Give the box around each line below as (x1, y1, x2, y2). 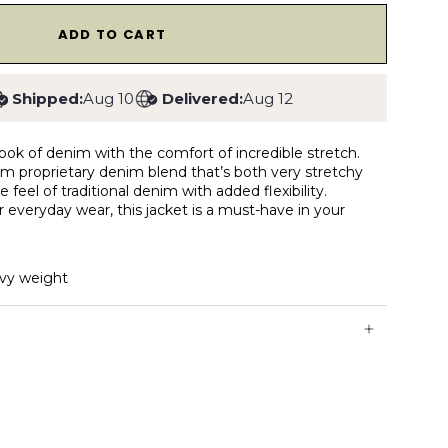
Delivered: (161, 88, 243, 108)
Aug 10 (82, 88, 134, 108)
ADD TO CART (57, 24, 167, 44)
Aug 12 (242, 88, 293, 108)
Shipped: (11, 88, 83, 108)
